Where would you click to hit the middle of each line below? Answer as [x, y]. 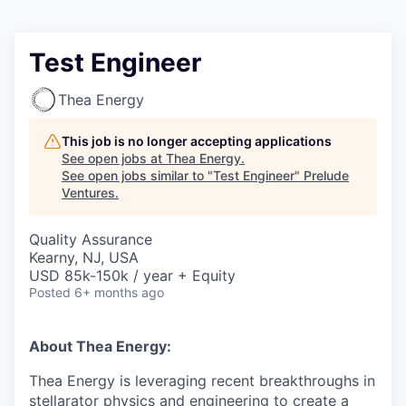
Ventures [88, 192]
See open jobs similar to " [137, 175]
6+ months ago [119, 292]
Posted [50, 292]
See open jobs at [114, 158]
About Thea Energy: [100, 346]
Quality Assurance [91, 239]
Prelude [326, 175]
